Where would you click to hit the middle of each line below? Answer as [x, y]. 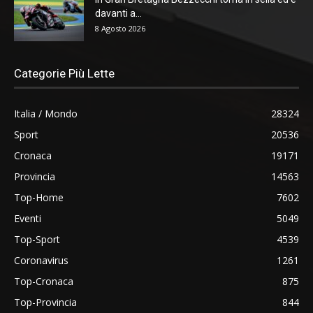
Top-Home [39, 197]
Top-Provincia [45, 302]
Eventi [28, 218]
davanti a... [118, 13]
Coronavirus [41, 260]
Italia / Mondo [46, 113]
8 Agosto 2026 [120, 28]
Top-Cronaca [44, 281]
